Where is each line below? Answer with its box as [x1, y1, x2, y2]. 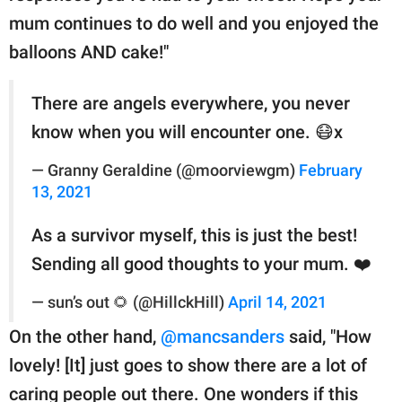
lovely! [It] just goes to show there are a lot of [9, 354, 367, 376]
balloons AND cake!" [9, 40, 169, 63]
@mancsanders [161, 325, 284, 347]
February [299, 161, 363, 179]
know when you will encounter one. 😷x [31, 120, 343, 143]
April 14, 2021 [228, 293, 327, 311]
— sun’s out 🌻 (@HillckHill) [31, 293, 228, 311]
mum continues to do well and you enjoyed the [9, 12, 379, 34]
